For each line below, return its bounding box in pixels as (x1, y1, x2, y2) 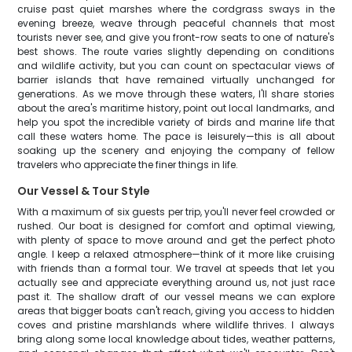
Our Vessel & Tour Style (17, 183, 151, 199)
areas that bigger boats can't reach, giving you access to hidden (17, 304, 335, 317)
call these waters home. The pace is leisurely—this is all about (17, 130, 335, 143)
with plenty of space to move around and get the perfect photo (17, 233, 335, 247)
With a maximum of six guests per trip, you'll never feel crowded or (17, 205, 335, 218)
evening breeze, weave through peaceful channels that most (17, 16, 335, 30)
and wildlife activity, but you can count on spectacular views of (17, 59, 335, 72)
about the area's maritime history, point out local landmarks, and (17, 101, 335, 115)
